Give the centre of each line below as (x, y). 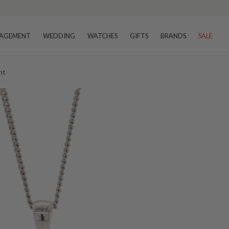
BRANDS (173, 36)
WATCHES (102, 36)
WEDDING (59, 36)
